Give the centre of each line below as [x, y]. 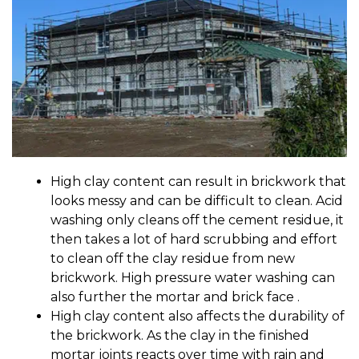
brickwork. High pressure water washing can [193, 277]
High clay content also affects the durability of [198, 316]
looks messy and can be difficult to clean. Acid [197, 200]
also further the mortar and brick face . [175, 296]
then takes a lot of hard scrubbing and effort [194, 239]
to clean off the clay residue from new [173, 258]
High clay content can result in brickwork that [198, 181]
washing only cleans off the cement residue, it [197, 220]
